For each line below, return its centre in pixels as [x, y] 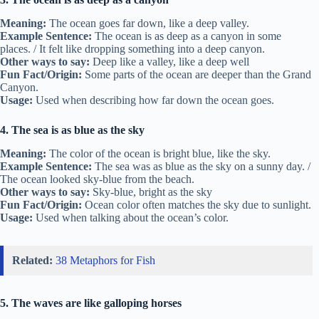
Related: [32, 260]
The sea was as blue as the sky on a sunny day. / [201, 166]
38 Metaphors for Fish [105, 260]
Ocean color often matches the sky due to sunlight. [197, 204]
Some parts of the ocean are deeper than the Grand [197, 75]
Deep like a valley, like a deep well [169, 62]
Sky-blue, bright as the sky [151, 192]
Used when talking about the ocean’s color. [131, 217]
